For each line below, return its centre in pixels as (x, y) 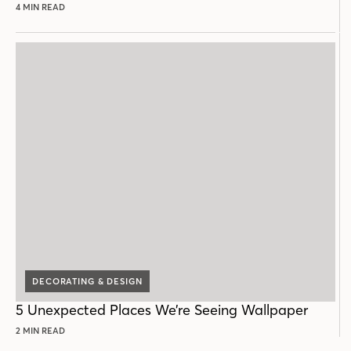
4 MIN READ (40, 7)
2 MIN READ (40, 331)
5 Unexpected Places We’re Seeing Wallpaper (162, 310)
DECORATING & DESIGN (87, 282)
